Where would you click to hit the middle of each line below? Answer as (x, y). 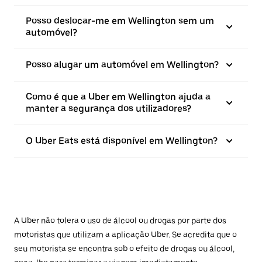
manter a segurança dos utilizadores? (108, 108)
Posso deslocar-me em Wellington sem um (120, 21)
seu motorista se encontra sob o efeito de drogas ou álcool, (124, 249)
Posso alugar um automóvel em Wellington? (122, 65)
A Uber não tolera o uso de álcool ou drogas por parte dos (120, 220)
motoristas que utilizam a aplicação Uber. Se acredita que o (125, 235)
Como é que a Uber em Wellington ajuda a (118, 97)
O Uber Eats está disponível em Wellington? (122, 141)
